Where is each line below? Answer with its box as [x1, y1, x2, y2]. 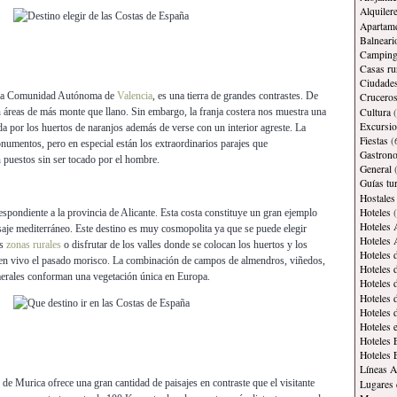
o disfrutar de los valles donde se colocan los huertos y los [61, 238, 307, 252]
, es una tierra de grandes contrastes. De [152, 90, 318, 103]
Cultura [360, 105, 391, 119]
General [360, 162, 392, 176]
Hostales [360, 191, 395, 205]
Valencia [117, 90, 152, 103]
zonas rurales [6, 238, 61, 252]
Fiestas [360, 133, 388, 147]
